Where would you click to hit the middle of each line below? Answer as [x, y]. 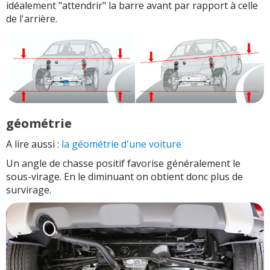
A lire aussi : [34, 144]
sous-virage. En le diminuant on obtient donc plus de [124, 176]
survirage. [29, 190]
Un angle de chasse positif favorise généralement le [123, 163]
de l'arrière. [32, 18]
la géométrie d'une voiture [121, 144]
